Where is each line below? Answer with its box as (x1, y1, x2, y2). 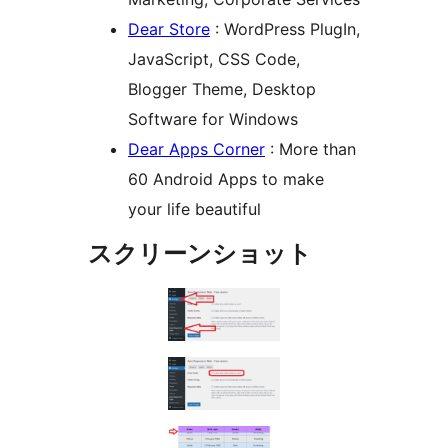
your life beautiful (128, 199, 261, 220)
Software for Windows (128, 109, 298, 130)
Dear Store (128, 19, 210, 40)
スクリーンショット (88, 239, 312, 269)
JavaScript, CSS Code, (128, 49, 300, 70)
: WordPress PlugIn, (210, 19, 360, 40)
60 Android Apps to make (128, 169, 324, 190)
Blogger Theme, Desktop (128, 79, 316, 100)
